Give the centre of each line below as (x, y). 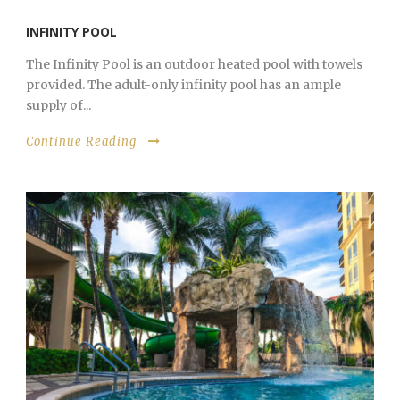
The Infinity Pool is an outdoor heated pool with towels (194, 65)
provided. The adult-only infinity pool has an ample (183, 85)
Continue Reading (81, 142)
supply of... (58, 106)
